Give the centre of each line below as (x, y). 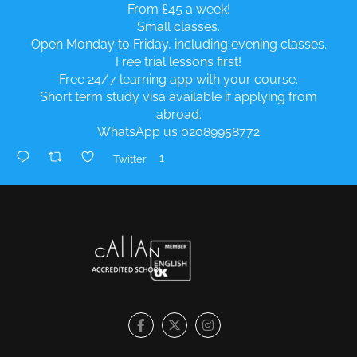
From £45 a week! (178, 9)
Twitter (129, 159)
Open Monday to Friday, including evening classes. (178, 44)
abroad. (178, 114)
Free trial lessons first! (178, 62)
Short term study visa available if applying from (178, 97)
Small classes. (178, 27)
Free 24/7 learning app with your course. (178, 79)
